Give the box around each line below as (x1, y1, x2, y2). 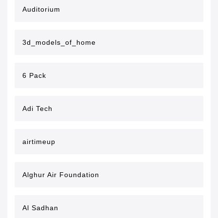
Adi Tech (22, 105, 53, 112)
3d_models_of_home (22, 38, 96, 46)
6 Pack (22, 72, 46, 79)
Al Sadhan (22, 204, 58, 212)
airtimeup (22, 138, 55, 145)
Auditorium (22, 5, 60, 13)
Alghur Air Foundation (22, 171, 99, 179)
